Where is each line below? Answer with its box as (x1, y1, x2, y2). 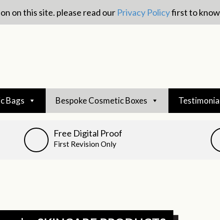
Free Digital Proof (54, 128, 122, 138)
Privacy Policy (116, 7, 170, 18)
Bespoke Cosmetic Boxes (55, 95, 147, 106)
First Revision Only (54, 139, 116, 148)
